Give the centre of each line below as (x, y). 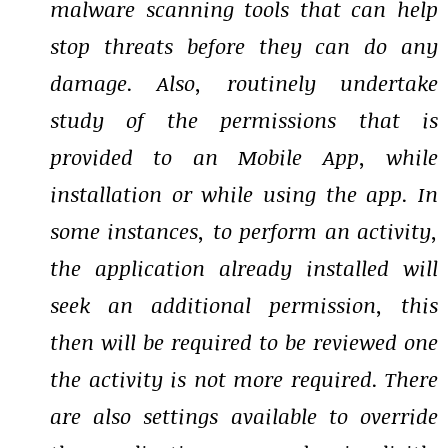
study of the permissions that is (244, 120)
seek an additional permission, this (244, 305)
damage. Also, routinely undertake (244, 83)
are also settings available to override (244, 416)
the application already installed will (244, 268)
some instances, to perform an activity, (244, 231)
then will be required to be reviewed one (244, 342)
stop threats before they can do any (244, 46)
